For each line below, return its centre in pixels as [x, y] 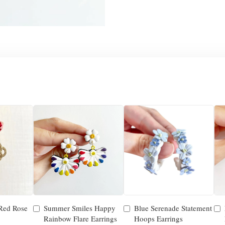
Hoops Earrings [158, 219]
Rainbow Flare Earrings [80, 219]
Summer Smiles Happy [80, 208]
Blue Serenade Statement [173, 208]
